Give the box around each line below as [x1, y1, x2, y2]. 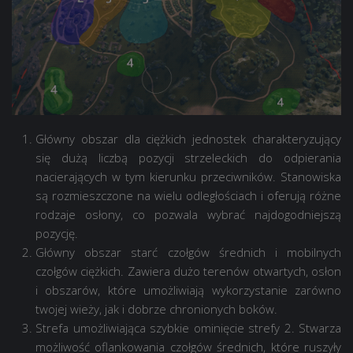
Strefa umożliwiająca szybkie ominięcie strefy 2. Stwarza [35, 319, 341, 336]
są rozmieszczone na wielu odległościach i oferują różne [35, 187, 341, 203]
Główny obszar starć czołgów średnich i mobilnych [35, 243, 341, 260]
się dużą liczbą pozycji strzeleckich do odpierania [35, 149, 341, 165]
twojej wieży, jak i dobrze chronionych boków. [35, 300, 277, 317]
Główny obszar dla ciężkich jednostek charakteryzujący [35, 130, 341, 147]
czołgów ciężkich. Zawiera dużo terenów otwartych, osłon [35, 262, 341, 279]
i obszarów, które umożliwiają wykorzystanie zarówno [35, 281, 341, 298]
